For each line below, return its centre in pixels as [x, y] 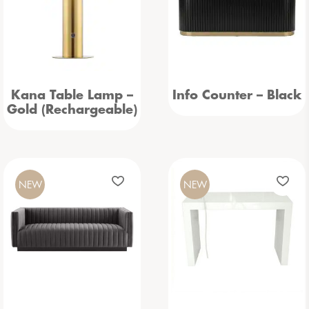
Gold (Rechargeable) [72, 110]
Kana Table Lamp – [72, 95]
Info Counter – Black [237, 95]
